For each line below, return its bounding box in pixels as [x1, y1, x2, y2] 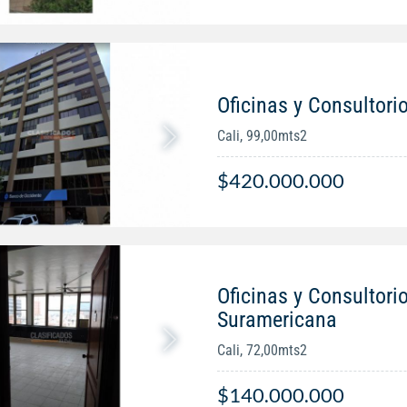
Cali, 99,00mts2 [216, 126, 307, 144]
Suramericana [216, 306, 337, 333]
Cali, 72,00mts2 [216, 341, 307, 359]
